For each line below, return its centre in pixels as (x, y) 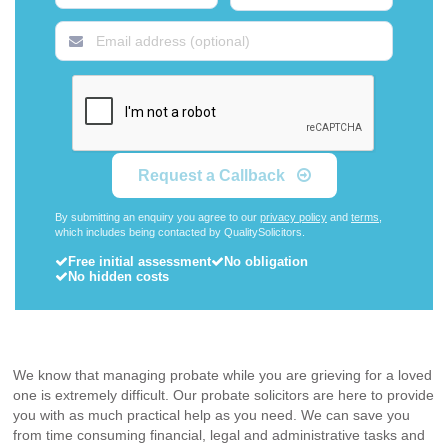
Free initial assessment (139, 261)
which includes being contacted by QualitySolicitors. (180, 232)
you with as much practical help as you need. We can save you (211, 414)
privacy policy (293, 217)
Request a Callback (213, 175)
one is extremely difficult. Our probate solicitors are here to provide (223, 394)
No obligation (266, 261)
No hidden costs (118, 276)
